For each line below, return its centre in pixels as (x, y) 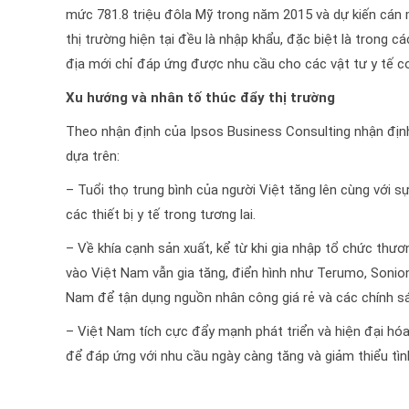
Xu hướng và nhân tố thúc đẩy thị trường (200, 98)
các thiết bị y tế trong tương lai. (161, 215)
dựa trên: (93, 157)
